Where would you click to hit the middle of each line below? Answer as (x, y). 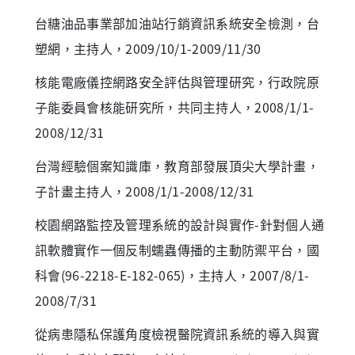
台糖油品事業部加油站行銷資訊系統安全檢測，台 (177, 23)
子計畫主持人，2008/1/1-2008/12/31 (145, 191)
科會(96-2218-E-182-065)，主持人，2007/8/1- (172, 275)
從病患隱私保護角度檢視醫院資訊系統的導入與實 (177, 333)
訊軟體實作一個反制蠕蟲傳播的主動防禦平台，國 (177, 249)
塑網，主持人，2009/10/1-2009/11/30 (148, 48)
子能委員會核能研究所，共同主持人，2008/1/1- (175, 107)
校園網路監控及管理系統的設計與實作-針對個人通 (180, 224)
